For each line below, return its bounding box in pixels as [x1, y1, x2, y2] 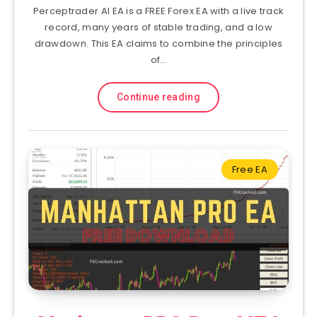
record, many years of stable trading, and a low [44, 21, 273, 35]
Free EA [231, 163, 267, 177]
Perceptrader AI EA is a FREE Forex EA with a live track [33, 4, 284, 18]
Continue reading [117, 91, 200, 103]
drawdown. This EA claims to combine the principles [34, 37, 283, 51]
